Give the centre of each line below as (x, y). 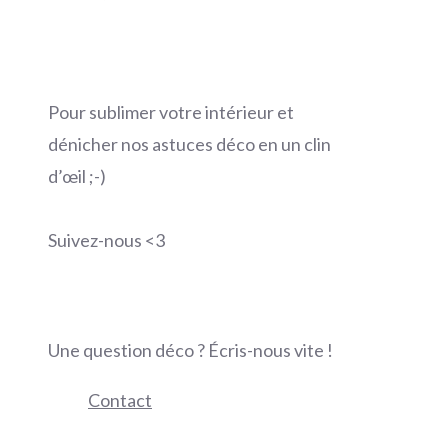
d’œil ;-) (77, 176)
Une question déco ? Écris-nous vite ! (190, 350)
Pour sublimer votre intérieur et (171, 112)
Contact (120, 400)
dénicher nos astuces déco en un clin (189, 144)
